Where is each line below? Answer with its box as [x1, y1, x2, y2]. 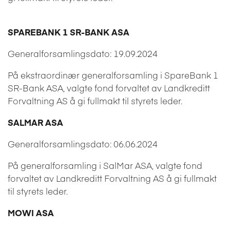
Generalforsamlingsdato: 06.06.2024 [8, 137, 158, 150]
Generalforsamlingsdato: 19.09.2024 [8, 47, 158, 60]
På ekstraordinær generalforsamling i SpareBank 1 [8, 68, 218, 81]
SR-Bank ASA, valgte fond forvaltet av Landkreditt [8, 81, 210, 94]
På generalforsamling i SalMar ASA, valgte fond [8, 159, 202, 171]
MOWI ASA [8, 206, 54, 219]
